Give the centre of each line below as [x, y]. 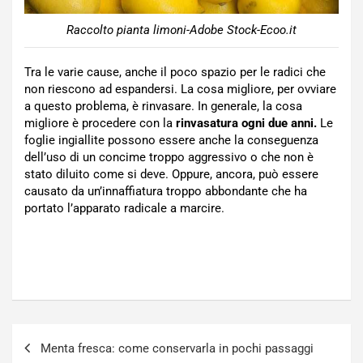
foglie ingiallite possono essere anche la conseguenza [171, 140]
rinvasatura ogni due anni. [246, 123]
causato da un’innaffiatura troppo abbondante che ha [166, 191]
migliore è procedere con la [100, 123]
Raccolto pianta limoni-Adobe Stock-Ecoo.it [181, 30]
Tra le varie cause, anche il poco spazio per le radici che [175, 72]
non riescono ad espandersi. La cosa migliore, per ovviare [180, 89]
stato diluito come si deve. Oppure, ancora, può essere [171, 174]
